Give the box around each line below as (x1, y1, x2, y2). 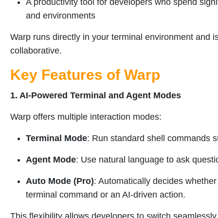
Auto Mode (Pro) (26, 176, 94, 186)
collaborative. (10, 46, 62, 56)
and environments (26, 11, 95, 21)
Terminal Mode (26, 133, 87, 144)
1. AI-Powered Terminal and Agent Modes (10, 91, 181, 101)
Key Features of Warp (10, 67, 160, 83)
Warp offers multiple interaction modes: (10, 112, 162, 122)
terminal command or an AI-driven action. (26, 190, 185, 200)
